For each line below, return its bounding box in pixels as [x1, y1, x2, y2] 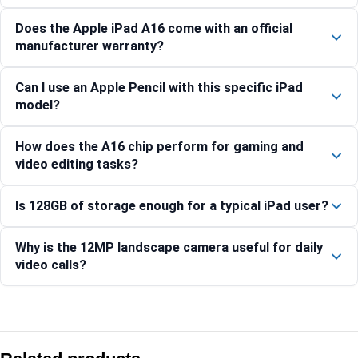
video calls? [15, 257, 86, 273]
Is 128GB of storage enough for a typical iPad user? [15, 198, 328, 214]
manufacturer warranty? [15, 38, 164, 54]
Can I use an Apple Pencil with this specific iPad [15, 80, 303, 96]
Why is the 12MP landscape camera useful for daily [15, 240, 323, 256]
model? [15, 97, 60, 113]
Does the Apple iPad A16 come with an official [15, 21, 292, 37]
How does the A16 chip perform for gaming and [15, 139, 304, 155]
